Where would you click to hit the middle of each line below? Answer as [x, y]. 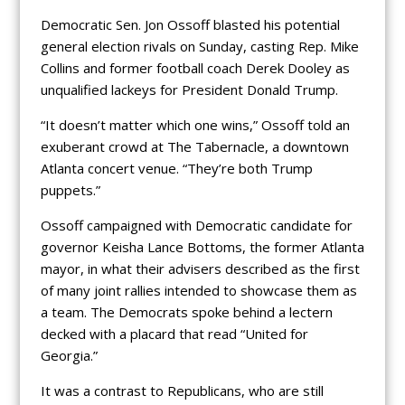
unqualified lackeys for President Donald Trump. [189, 90]
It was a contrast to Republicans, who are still [182, 391]
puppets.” [70, 190]
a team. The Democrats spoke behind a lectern [186, 312]
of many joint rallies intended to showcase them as [198, 291]
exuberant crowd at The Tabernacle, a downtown [194, 147]
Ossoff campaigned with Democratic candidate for [196, 226]
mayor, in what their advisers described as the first [200, 269]
